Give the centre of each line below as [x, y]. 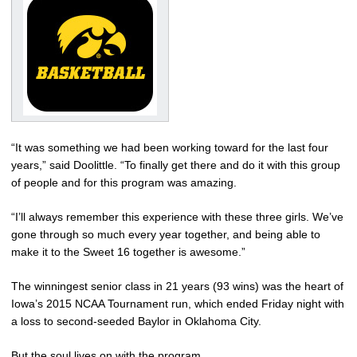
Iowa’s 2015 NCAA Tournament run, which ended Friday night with [178, 303]
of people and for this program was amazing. [124, 182]
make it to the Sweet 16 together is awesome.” [128, 251]
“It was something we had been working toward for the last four [170, 147]
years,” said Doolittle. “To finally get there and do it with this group [176, 165]
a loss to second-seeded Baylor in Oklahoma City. [136, 321]
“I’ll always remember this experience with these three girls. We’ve [177, 216]
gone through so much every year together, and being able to [166, 234]
